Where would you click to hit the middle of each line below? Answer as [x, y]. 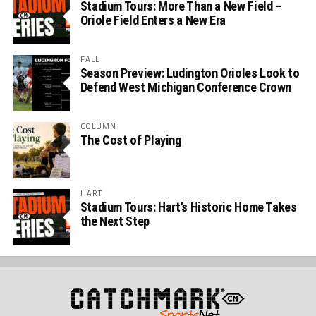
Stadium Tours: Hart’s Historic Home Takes [188, 207]
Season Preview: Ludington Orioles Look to [190, 73]
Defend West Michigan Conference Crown [186, 87]
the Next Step [115, 221]
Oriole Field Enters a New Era [153, 20]
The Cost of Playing [130, 140]
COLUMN [98, 126]
